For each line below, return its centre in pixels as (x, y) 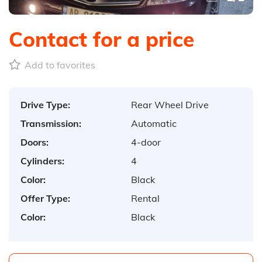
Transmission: (51, 123)
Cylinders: (42, 161)
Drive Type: (45, 105)
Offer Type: (45, 198)
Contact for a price (101, 39)
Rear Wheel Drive (170, 105)
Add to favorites (59, 65)
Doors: (35, 142)
